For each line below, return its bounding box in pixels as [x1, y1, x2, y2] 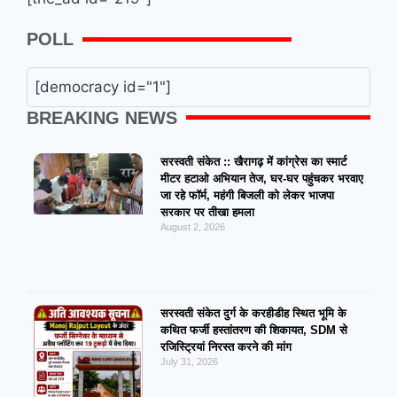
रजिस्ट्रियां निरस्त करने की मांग [160, 340, 292, 354]
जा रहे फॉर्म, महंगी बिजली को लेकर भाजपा [160, 188, 334, 202]
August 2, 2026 [160, 221, 225, 232]
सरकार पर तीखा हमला [160, 205, 254, 219]
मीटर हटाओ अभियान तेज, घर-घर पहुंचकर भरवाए [160, 171, 363, 185]
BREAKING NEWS [27, 107, 177, 128]
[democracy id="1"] [34, 77, 171, 96]
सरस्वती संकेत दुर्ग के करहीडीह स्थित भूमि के [160, 307, 346, 321]
